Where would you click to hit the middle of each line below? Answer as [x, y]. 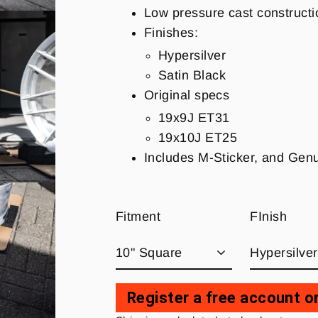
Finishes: [171, 32]
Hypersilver [192, 55]
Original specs [187, 95]
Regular [139, 308]
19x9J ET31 [194, 117]
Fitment [138, 216]
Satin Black [192, 75]
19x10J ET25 [198, 137]
